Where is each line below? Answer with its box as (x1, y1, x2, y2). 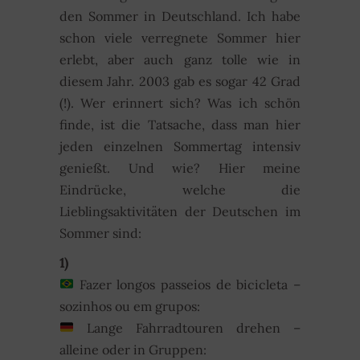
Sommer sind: (59, 224, 141, 241)
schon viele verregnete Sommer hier (59, 29, 301, 46)
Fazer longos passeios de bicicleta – (79, 276, 301, 292)
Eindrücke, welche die (59, 181, 301, 198)
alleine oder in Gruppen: (59, 341, 207, 358)
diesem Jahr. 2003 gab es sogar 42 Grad (59, 72, 301, 89)
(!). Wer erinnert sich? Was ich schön (59, 94, 301, 111)
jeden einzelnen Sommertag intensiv (59, 137, 301, 154)
